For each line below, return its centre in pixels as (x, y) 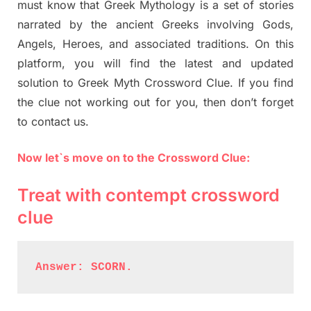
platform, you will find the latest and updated (155, 63)
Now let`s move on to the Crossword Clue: (134, 157)
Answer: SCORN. (84, 267)
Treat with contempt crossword (149, 195)
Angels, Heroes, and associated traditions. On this (155, 43)
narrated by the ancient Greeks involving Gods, (155, 24)
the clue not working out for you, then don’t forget (155, 102)
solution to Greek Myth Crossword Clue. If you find (155, 82)
